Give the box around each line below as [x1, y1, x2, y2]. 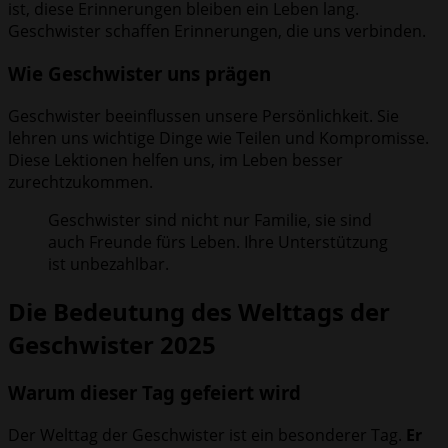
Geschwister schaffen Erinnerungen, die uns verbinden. [8, 20, 426, 43]
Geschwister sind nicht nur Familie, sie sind [48, 208, 372, 231]
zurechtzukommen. [8, 170, 153, 193]
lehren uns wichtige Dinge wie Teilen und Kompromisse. [8, 126, 429, 149]
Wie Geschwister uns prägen [8, 60, 271, 86]
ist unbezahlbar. [48, 252, 169, 275]
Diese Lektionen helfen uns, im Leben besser [8, 148, 343, 171]
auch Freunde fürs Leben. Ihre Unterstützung [48, 230, 388, 253]
